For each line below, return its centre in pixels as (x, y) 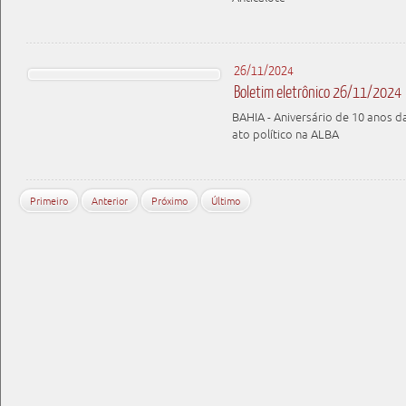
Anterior (110, 201)
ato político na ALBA (285, 135)
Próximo (169, 201)
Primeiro (49, 201)
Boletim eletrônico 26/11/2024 (318, 92)
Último (226, 201)
